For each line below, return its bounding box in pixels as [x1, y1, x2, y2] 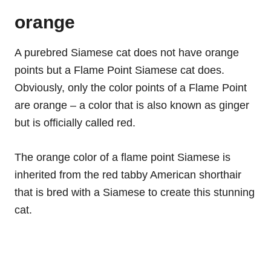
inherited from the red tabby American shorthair [15, 169, 241, 181]
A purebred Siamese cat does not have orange [15, 47, 239, 59]
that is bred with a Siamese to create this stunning [15, 186, 255, 199]
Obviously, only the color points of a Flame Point [15, 82, 247, 94]
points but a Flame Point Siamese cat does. [15, 64, 224, 77]
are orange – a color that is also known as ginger [15, 99, 249, 112]
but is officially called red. [15, 117, 135, 129]
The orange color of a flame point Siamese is [15, 151, 230, 164]
